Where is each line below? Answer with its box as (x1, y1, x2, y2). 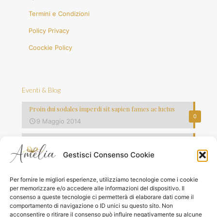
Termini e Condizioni (29, 9, 90, 17)
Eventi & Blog (22, 85, 61, 94)
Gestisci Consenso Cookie (62, 150, 155, 159)
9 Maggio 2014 (36, 117, 81, 125)
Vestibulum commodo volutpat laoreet (29, 136, 139, 144)
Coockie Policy (29, 43, 73, 51)
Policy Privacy (29, 26, 70, 34)
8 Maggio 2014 (36, 148, 81, 156)
